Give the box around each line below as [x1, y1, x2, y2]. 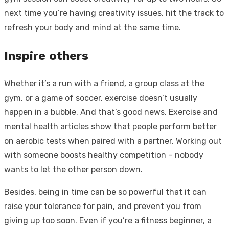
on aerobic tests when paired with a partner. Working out [4, 136, 222, 146]
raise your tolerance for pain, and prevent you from [4, 201, 201, 212]
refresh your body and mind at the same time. [4, 22, 181, 33]
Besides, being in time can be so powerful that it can [4, 187, 207, 197]
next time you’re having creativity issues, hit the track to [4, 8, 224, 18]
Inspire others [4, 49, 88, 63]
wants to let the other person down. [4, 165, 143, 175]
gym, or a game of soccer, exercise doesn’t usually [4, 93, 197, 103]
